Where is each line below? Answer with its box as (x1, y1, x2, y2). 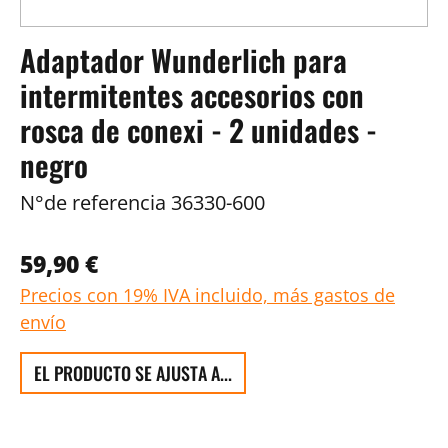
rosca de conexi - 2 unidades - (20, 108, 377, 152)
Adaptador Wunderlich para (20, 38, 347, 82)
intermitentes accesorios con (20, 73, 364, 117)
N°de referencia (20, 189, 166, 216)
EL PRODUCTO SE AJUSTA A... (34, 360, 232, 386)
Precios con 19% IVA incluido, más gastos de (20, 283, 395, 307)
